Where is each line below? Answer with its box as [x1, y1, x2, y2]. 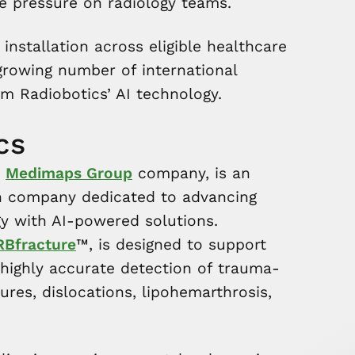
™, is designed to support [76, 235, 266, 254]
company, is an [132, 163, 250, 182]
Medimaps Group [6, 163, 132, 182]
